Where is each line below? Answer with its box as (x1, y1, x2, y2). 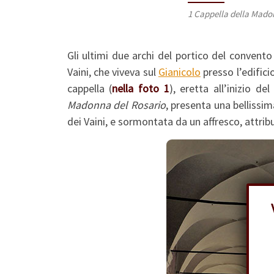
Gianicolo (158, 65, 201, 80)
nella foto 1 (112, 81, 169, 96)
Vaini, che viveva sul (67, 65, 158, 80)
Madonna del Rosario (67, 98, 166, 113)
